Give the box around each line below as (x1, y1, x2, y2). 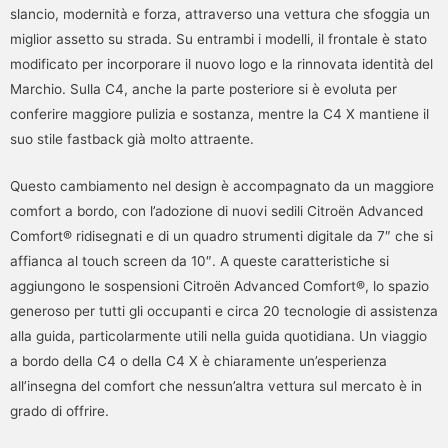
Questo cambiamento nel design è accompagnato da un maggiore (10, 177, 434, 194)
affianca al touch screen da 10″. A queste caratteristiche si (10, 252, 389, 269)
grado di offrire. (10, 402, 109, 419)
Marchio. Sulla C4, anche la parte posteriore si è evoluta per (10, 80, 397, 97)
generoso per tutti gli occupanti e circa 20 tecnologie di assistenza (10, 302, 438, 319)
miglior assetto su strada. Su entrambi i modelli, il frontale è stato (10, 30, 427, 47)
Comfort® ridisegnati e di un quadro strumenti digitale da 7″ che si (10, 227, 433, 244)
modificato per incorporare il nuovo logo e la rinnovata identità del (10, 55, 433, 72)
